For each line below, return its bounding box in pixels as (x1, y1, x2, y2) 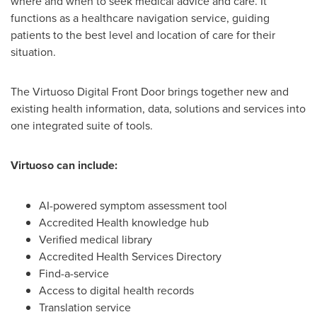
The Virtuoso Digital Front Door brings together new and (11, 83, 289, 99)
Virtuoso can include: (11, 157, 117, 173)
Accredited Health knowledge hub (39, 214, 209, 230)
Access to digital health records (39, 282, 194, 298)
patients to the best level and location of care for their (11, 27, 275, 42)
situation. (11, 44, 59, 59)
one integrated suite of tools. (11, 117, 153, 133)
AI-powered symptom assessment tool (39, 197, 227, 213)
